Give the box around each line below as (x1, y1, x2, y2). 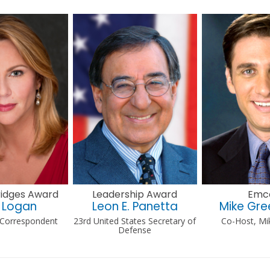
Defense (118, 224, 152, 236)
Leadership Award (92, 187, 178, 202)
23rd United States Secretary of (74, 215, 196, 227)
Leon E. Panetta (92, 198, 178, 215)
